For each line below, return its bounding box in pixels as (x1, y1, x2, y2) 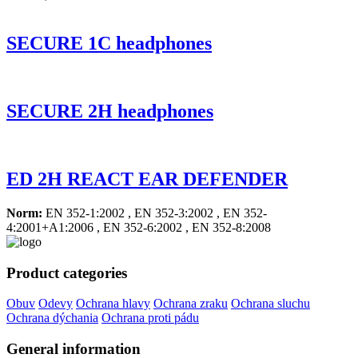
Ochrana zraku (153, 296, 228, 311)
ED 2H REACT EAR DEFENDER (6, 168, 288, 189)
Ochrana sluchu (231, 296, 310, 311)
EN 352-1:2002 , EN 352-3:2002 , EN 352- (42, 205, 267, 220)
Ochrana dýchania (6, 311, 98, 325)
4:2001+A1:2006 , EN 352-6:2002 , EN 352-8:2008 (6, 220, 271, 234)
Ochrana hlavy (76, 296, 150, 311)
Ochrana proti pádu (101, 311, 199, 325)
